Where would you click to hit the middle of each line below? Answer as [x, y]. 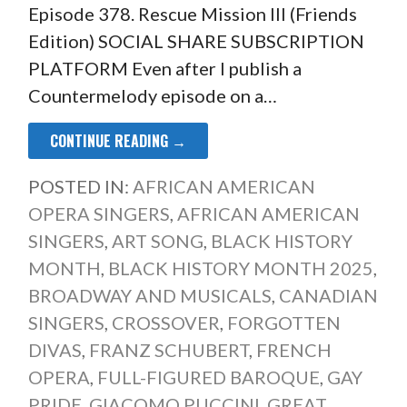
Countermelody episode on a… [152, 96]
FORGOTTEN [283, 323]
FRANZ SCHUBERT [169, 350]
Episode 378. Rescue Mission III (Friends [192, 14]
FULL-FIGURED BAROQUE [208, 377]
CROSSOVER [165, 323]
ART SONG [157, 241]
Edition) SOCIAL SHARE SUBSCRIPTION [196, 41]
